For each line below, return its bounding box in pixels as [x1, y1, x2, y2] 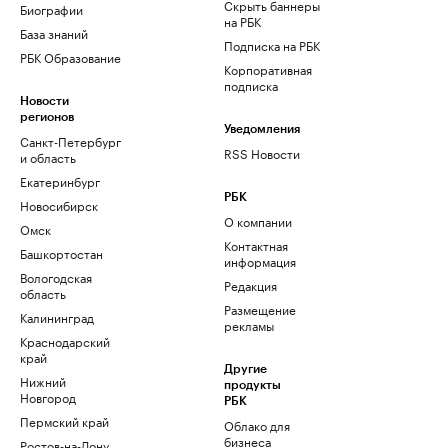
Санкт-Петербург [20, 131, 121, 150]
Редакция [224, 275, 277, 294]
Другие [224, 363, 267, 375]
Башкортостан [20, 243, 103, 262]
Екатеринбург [20, 171, 100, 190]
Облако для [224, 415, 290, 434]
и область [20, 147, 76, 166]
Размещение [224, 299, 296, 318]
